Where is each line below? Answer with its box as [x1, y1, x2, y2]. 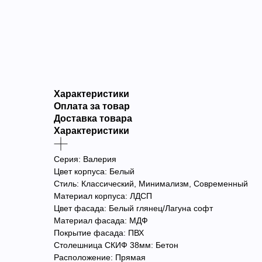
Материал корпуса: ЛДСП [54, 191, 152, 201]
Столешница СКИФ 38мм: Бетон [54, 240, 178, 250]
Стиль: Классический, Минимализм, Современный [54, 178, 248, 188]
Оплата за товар [54, 101, 130, 111]
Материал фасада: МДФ [54, 215, 148, 225]
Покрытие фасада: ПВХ [54, 227, 144, 237]
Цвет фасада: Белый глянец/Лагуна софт [54, 203, 213, 213]
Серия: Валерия [54, 154, 116, 164]
